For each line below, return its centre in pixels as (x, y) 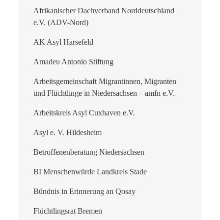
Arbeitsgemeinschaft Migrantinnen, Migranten (105, 81)
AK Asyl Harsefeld (63, 42)
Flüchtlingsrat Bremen (68, 211)
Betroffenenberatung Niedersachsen (89, 152)
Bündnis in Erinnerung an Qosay (84, 191)
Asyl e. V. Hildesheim (68, 132)
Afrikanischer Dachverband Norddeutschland (104, 10)
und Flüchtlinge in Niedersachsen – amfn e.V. (104, 93)
